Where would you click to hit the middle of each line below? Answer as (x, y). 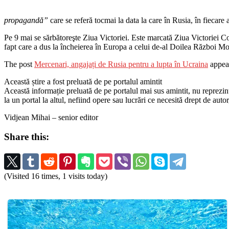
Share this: (27, 137)
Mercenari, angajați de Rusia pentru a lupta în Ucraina (121, 64)
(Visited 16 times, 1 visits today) (56, 176)
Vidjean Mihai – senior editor (51, 117)
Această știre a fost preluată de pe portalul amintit (83, 81)
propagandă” (26, 20)
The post (19, 64)
